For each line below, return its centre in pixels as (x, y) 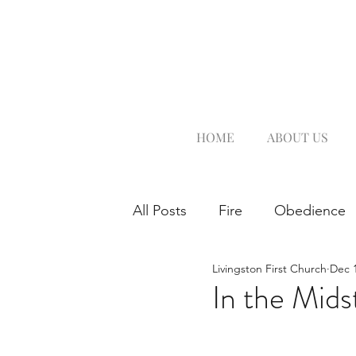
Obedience (310, 210)
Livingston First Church (269, 268)
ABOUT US (297, 137)
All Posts (160, 210)
